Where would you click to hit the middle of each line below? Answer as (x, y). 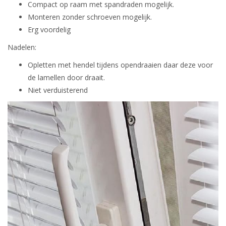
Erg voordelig (49, 30)
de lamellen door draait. (66, 78)
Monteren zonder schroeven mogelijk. (90, 17)
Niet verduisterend (58, 90)
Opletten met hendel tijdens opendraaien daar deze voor (120, 65)
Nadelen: (22, 47)
